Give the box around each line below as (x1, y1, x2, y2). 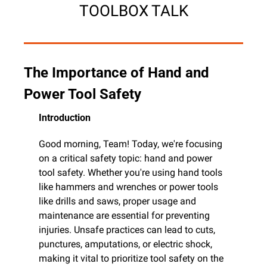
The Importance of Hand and (24, 64, 209, 81)
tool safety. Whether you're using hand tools (39, 166, 222, 178)
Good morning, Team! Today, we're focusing (39, 138, 222, 150)
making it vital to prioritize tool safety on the (39, 252, 223, 264)
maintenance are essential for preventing (39, 209, 210, 221)
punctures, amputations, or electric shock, (39, 238, 212, 250)
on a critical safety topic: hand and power (39, 152, 212, 164)
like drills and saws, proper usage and (39, 195, 196, 207)
